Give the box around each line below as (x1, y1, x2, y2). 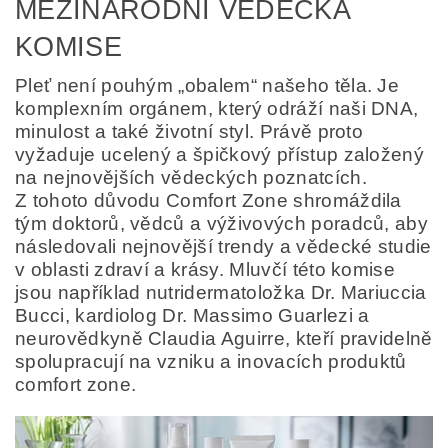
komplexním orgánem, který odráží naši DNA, (15, 97, 419, 119)
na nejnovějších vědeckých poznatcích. (15, 166, 367, 188)
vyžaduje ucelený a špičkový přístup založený (15, 143, 425, 165)
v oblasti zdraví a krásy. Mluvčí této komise (15, 258, 396, 280)
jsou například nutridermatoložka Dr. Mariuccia (15, 281, 427, 303)
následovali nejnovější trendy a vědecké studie (15, 235, 432, 257)
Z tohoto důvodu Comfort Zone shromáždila (15, 189, 402, 211)
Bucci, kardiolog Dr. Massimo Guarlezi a (15, 304, 370, 326)
